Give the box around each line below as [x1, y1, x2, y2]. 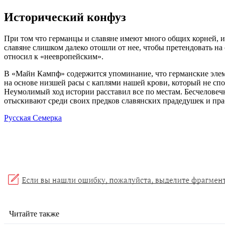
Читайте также [9, 209, 59, 218]
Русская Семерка [4, 114, 62, 123]
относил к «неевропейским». [4, 52, 103, 61]
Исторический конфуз [4, 11, 126, 24]
